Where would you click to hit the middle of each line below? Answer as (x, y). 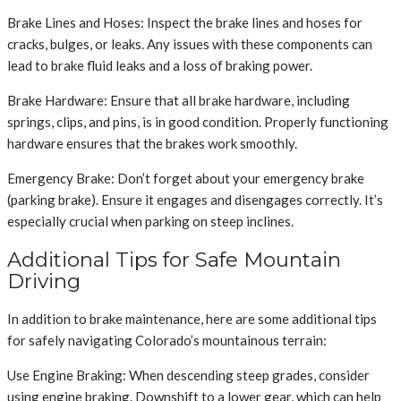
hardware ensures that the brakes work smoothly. (152, 143)
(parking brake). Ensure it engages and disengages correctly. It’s (195, 199)
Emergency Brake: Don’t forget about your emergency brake (186, 178)
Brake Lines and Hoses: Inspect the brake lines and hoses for (185, 22)
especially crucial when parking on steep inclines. (150, 221)
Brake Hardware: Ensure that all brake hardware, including (179, 100)
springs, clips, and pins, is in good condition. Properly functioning (198, 121)
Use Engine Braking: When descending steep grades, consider (188, 375)
